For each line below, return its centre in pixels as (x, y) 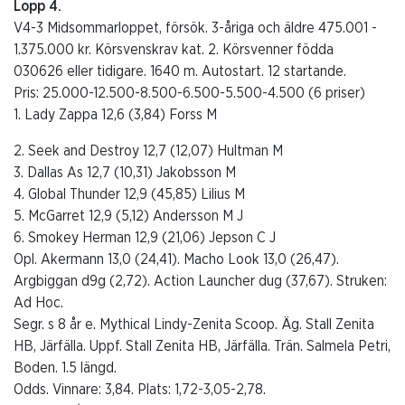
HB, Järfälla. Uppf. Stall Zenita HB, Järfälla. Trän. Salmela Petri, (202, 346)
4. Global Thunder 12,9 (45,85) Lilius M (129, 194)
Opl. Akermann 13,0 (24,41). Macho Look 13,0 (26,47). (176, 259)
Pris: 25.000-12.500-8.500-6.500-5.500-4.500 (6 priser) (189, 93)
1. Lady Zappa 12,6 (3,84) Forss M (115, 114)
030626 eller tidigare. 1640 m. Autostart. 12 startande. (180, 71)
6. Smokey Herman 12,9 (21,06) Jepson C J (145, 237)
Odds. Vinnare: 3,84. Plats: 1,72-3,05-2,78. (140, 389)
